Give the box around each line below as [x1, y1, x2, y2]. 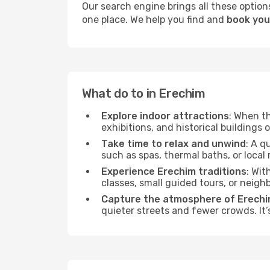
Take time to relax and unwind [101, 138, 246, 149]
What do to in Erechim [82, 86, 206, 101]
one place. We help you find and [82, 14, 227, 25]
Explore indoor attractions [101, 110, 229, 122]
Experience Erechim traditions [101, 166, 246, 177]
